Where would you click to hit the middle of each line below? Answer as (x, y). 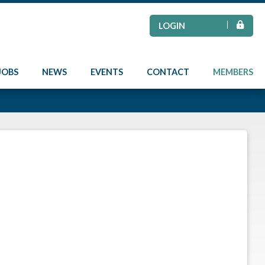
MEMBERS (233, 72)
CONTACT (168, 72)
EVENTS (107, 72)
